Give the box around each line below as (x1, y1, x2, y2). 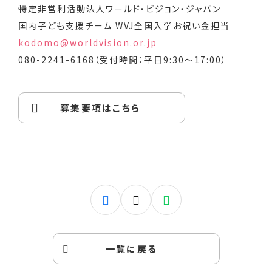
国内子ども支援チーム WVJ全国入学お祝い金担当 (18, 19, 231, 32)
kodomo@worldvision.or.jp (18, 36, 158, 49)
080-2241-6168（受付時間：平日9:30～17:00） (18, 53, 227, 66)
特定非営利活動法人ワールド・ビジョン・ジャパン (18, 2, 222, 15)
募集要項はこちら (60, 101, 140, 115)
